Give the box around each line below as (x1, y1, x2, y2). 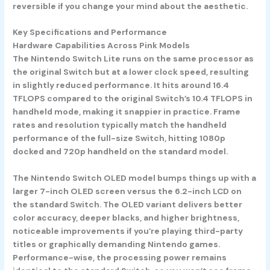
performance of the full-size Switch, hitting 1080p (13, 133, 226, 144)
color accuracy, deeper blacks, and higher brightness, (13, 212, 240, 224)
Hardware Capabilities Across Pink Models (13, 40, 190, 51)
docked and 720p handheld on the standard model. (13, 146, 228, 157)
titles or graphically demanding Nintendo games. (13, 239, 221, 250)
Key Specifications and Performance (13, 27, 168, 38)
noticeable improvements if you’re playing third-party (13, 225, 243, 237)
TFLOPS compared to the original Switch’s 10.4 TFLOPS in (13, 93, 253, 104)
